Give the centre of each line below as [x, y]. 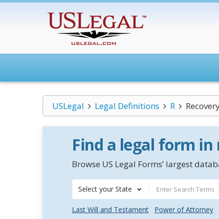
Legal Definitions [127, 106]
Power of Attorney [184, 209]
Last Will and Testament [110, 209]
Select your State [105, 189]
